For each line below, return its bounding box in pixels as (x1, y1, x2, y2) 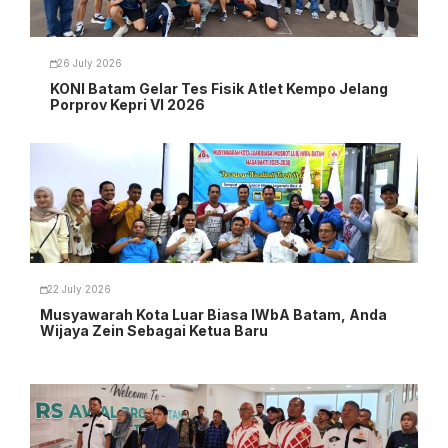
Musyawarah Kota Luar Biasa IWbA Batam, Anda (40, 305, 387, 323)
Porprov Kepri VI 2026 (50, 95, 205, 113)
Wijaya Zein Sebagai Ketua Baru (40, 321, 268, 339)
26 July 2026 (57, 58, 122, 70)
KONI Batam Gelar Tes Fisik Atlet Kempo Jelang (50, 79, 388, 97)
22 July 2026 (47, 284, 111, 296)
